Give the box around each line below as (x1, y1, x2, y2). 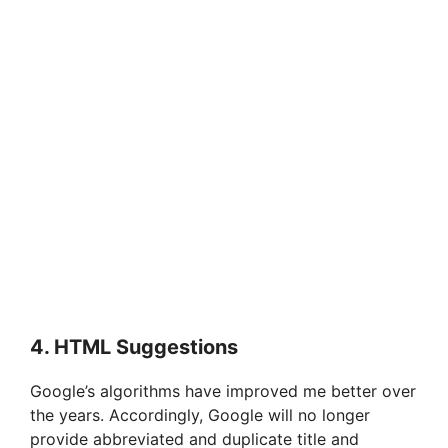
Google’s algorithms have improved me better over (30, 381, 416, 402)
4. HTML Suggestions (30, 335, 238, 360)
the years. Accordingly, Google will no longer (30, 405, 370, 426)
